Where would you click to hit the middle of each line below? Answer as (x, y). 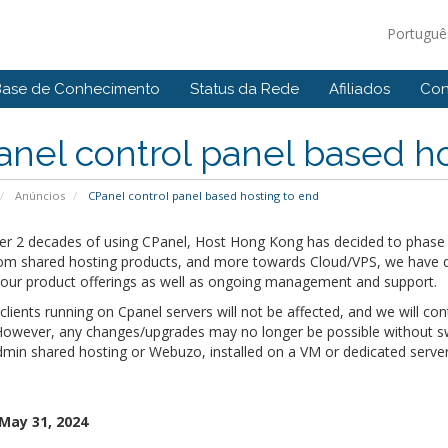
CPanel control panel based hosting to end (201, 195)
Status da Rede (244, 89)
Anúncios (39, 195)
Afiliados (359, 89)
